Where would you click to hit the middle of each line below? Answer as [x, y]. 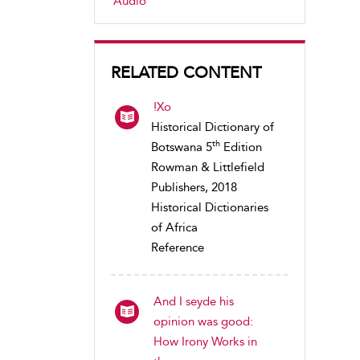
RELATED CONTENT [186, 72]
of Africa [174, 227]
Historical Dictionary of [213, 127]
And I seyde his [194, 301]
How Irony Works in [205, 342]
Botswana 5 [182, 147]
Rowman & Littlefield [208, 167]
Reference [178, 247]
